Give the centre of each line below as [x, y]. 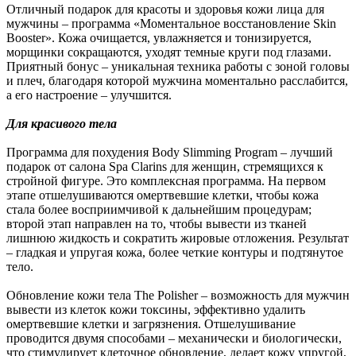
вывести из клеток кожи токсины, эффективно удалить [156, 310]
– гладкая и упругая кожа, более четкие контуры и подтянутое [175, 253]
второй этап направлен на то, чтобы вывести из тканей [157, 224]
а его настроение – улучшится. [89, 95]
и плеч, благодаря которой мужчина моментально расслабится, [177, 81]
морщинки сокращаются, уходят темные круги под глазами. [169, 52]
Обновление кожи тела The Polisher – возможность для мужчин [178, 296]
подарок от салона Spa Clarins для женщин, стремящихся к [165, 167]
